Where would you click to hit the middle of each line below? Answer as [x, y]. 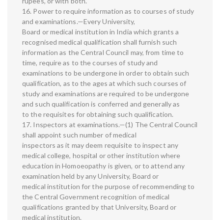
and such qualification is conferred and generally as [101, 104]
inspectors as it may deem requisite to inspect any [100, 145]
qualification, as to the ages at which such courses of [104, 83]
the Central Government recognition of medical [96, 197]
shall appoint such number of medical [79, 135]
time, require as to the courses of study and [90, 63]
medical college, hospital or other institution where [101, 156]
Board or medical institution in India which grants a [101, 32]
